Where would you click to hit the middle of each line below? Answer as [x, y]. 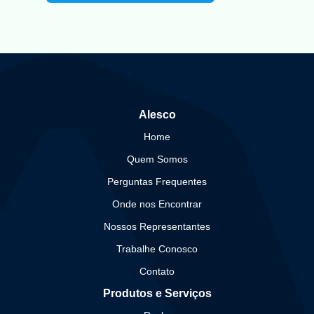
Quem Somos [157, 159]
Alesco [157, 115]
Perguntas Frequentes [157, 182]
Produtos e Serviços [157, 294]
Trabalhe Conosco [157, 249]
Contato [157, 272]
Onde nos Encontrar [157, 204]
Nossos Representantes [157, 227]
